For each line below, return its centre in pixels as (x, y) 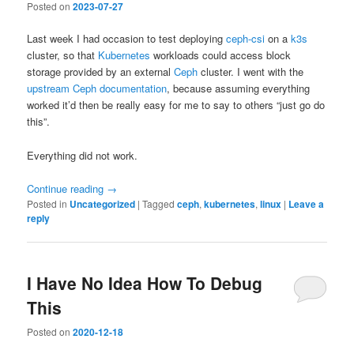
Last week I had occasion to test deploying (127, 39)
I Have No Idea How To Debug (145, 282)
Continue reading (67, 188)
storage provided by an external (101, 72)
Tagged (159, 203)
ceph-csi (246, 39)
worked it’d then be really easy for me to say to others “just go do (176, 105)
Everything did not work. (83, 155)
